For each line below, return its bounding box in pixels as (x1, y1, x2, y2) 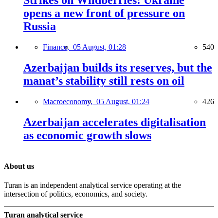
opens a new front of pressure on (23, 7, 185, 20)
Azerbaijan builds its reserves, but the (23, 61, 212, 74)
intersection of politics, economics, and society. (4, 190, 147, 199)
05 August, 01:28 (73, 42, 126, 51)
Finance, (43, 42, 73, 51)
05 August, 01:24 (96, 97, 149, 106)
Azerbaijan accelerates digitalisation (23, 115, 206, 128)
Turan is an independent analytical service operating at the (4, 181, 181, 190)
